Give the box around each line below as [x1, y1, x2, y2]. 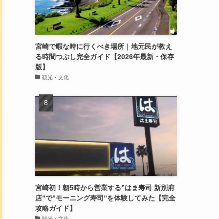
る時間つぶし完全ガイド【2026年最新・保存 [35, 52, 174, 61]
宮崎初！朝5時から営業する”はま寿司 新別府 [35, 184, 175, 192]
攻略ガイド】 [35, 204, 76, 212]
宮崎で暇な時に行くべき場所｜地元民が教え [35, 42, 172, 50]
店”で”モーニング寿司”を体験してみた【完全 [35, 194, 175, 202]
